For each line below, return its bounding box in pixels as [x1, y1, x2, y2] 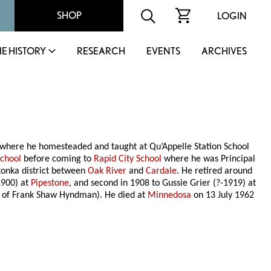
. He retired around [177, 166, 253, 177]
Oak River [88, 166, 127, 177]
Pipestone [31, 178, 70, 189]
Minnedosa [148, 191, 192, 201]
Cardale [146, 166, 177, 177]
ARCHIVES [201, 45, 247, 57]
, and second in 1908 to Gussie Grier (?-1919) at [69, 178, 256, 189]
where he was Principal [162, 154, 256, 165]
